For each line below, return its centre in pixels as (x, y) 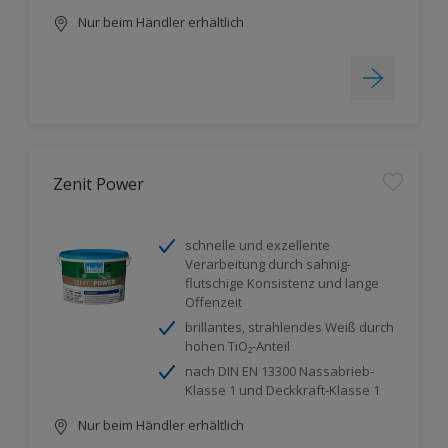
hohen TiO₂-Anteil (237, 346)
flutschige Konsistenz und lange (282, 283)
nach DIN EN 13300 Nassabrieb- (279, 371)
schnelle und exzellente (257, 245)
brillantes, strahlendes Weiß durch (289, 327)
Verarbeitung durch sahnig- (268, 264)
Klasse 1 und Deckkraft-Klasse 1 (282, 390)
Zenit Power (98, 184)
